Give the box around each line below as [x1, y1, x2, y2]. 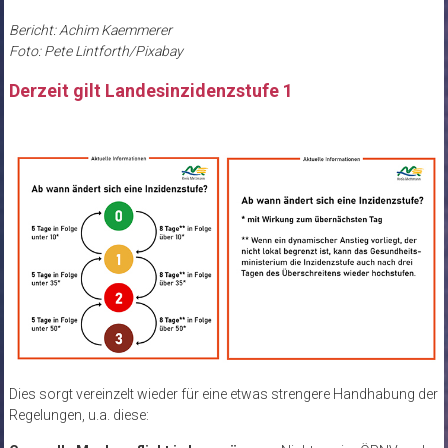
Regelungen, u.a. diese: [8, 406, 149, 423]
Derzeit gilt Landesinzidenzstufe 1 [8, 80, 293, 102]
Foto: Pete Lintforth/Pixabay [8, 43, 183, 60]
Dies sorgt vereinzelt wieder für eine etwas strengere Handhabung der [8, 385, 438, 402]
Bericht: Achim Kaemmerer [8, 22, 172, 39]
